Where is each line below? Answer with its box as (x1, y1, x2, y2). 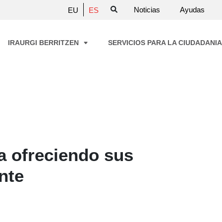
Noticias (134, 5, 160, 14)
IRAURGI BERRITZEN (8, 39, 81, 47)
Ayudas (180, 5, 205, 14)
